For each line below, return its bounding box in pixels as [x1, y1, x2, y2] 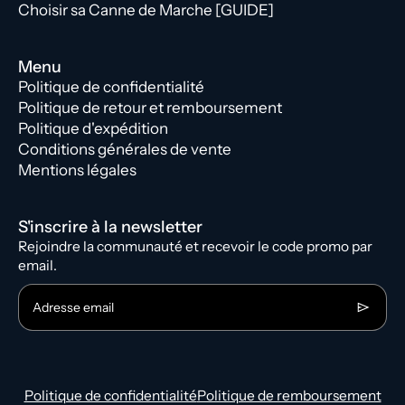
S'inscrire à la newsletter [18, 217, 202, 238]
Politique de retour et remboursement [18, 99, 282, 118]
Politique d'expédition [18, 119, 168, 138]
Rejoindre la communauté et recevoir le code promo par [18, 238, 372, 256]
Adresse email [33, 299, 114, 316]
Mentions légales [18, 161, 137, 180]
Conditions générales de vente [18, 140, 231, 159]
